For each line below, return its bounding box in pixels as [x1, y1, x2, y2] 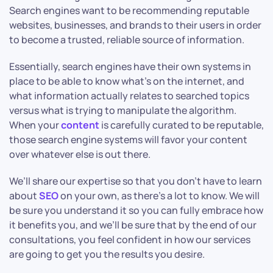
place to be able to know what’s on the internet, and [9, 74, 244, 88]
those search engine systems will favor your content [9, 133, 247, 147]
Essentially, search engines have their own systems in [9, 60, 251, 74]
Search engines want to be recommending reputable [9, 4, 249, 18]
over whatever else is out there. [9, 147, 151, 161]
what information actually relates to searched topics [9, 89, 249, 103]
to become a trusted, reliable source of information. [9, 33, 246, 47]
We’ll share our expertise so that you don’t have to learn [9, 174, 262, 188]
